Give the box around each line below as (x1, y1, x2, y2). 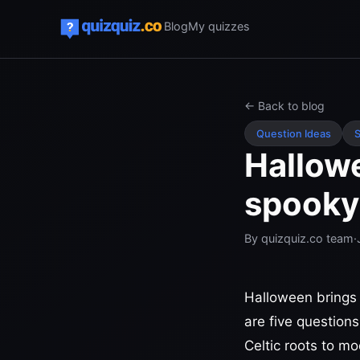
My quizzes (187, 19, 250, 33)
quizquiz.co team (261, 231, 354, 246)
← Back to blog (244, 99, 325, 112)
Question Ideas (256, 127, 331, 140)
